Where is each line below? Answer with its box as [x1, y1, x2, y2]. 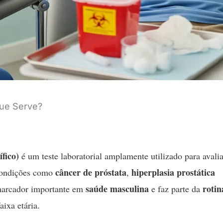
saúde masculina [86, 182, 149, 196]
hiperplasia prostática [131, 166, 215, 179]
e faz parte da [149, 183, 203, 195]
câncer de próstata [55, 166, 126, 179]
